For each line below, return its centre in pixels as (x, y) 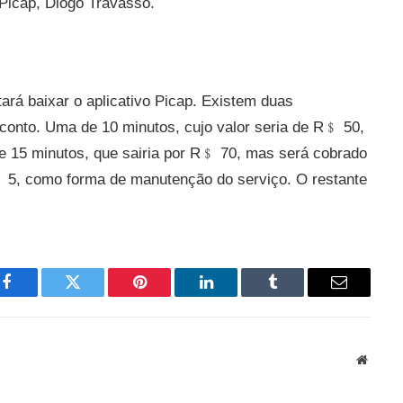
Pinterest (166, 296)
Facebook (36, 296)
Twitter (95, 296)
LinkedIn (234, 296)
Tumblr (295, 296)
